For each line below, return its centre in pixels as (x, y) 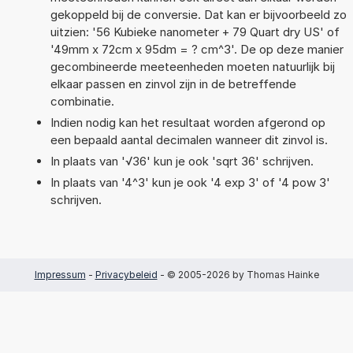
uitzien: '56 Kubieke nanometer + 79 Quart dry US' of (195, 32)
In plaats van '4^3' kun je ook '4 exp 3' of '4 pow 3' (190, 182)
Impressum (60, 274)
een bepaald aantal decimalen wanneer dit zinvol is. (189, 139)
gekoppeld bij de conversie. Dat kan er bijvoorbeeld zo (198, 14)
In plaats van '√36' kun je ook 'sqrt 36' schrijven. (182, 161)
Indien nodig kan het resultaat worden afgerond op (188, 122)
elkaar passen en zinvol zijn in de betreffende (173, 84)
